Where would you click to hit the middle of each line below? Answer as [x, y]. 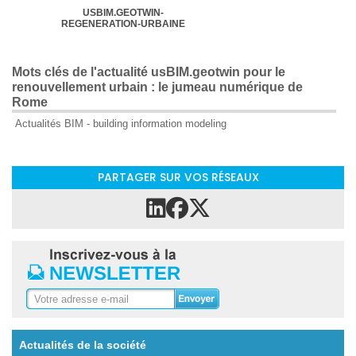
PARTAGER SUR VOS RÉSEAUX [178, 177]
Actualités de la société [83, 345]
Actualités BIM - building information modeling [121, 124]
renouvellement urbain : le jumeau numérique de [157, 87]
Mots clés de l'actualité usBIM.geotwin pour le [149, 72]
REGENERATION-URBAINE [123, 24]
